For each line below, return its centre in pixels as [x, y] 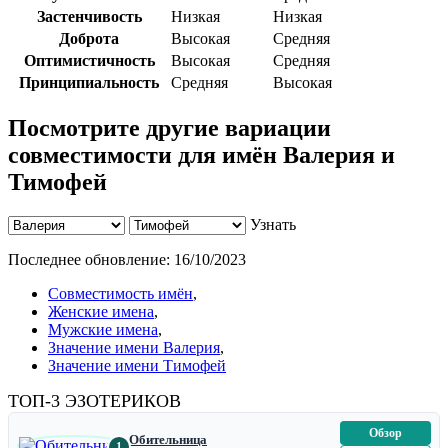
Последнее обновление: [91, 260]
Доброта [89, 39]
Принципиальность [89, 83]
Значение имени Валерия [134, 348]
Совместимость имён [120, 294]
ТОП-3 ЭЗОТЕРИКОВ [94, 401]
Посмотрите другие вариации [169, 128]
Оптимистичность [89, 61]
